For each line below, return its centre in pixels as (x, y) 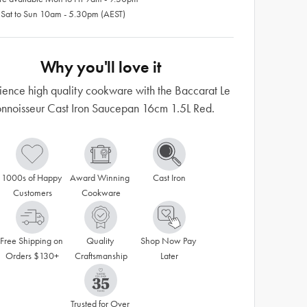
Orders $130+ (32, 256)
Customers (32, 193)
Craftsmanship (101, 256)
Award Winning (100, 178)
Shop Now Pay (168, 241)
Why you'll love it (101, 67)
